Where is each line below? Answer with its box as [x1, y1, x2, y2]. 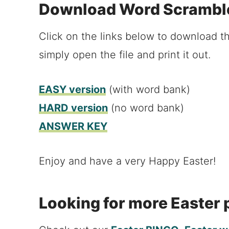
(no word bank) [108, 102, 184, 114]
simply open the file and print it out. [39, 49, 211, 61]
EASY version [39, 83, 106, 96]
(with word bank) [106, 83, 190, 96]
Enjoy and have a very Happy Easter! [39, 155, 216, 168]
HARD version [39, 102, 108, 114]
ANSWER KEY [39, 120, 107, 133]
